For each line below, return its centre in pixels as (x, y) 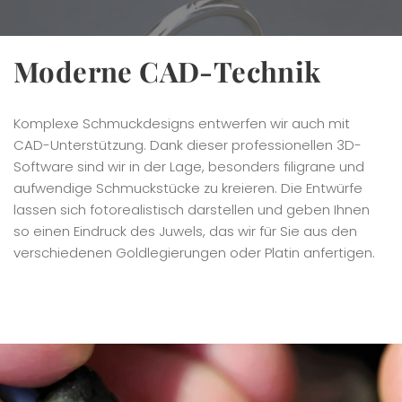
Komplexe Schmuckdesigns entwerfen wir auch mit (182, 124)
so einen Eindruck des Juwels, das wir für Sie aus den (185, 232)
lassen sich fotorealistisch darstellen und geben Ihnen (192, 210)
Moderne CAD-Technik (167, 71)
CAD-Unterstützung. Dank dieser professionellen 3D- (188, 145)
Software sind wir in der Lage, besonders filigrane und (189, 167)
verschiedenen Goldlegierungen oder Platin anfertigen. (194, 253)
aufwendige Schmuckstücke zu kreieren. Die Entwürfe (188, 188)
